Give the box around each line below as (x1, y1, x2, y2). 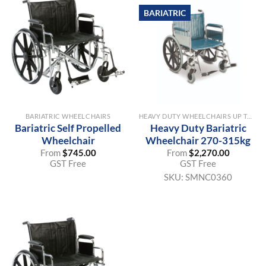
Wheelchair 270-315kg (145, 134, 251, 147)
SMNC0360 (185, 172, 232, 183)
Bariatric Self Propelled (15, 121, 121, 134)
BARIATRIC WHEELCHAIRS (25, 112, 111, 120)
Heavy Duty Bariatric (150, 121, 246, 134)
